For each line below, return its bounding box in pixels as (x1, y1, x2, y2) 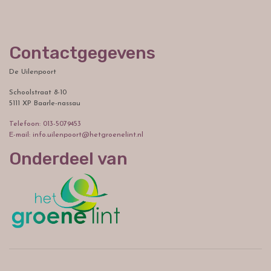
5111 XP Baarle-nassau (9, 100, 80, 108)
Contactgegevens (9, 42, 155, 64)
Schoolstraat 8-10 (9, 89, 67, 97)
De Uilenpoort (9, 68, 56, 76)
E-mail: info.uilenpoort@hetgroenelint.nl (9, 131, 143, 139)
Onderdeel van (9, 148, 128, 169)
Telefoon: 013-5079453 (9, 120, 81, 128)
